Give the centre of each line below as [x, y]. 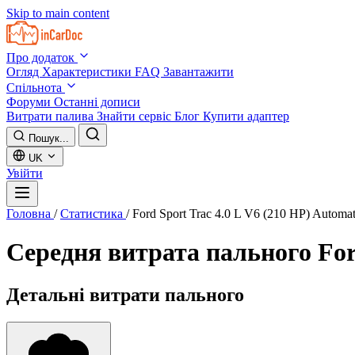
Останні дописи [97, 102]
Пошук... [49, 138]
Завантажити [198, 72]
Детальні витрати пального [125, 294]
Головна [30, 214]
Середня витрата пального [162, 252]
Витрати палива [52, 116]
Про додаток [42, 57]
